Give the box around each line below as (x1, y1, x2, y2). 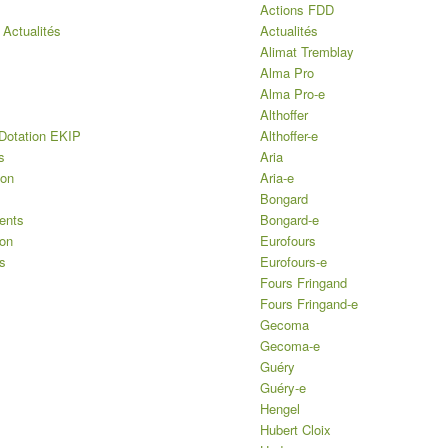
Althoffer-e (260, 126, 319, 146)
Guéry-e (260, 378, 307, 398)
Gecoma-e (260, 336, 321, 356)
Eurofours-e (260, 252, 328, 272)
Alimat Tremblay (260, 42, 355, 62)
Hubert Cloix (260, 420, 332, 440)
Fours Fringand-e (260, 294, 359, 314)
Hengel (260, 399, 301, 419)
